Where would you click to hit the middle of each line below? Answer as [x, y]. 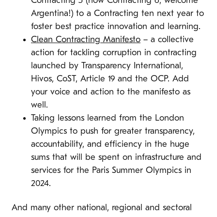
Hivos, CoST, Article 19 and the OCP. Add [110, 79]
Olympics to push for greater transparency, [113, 131]
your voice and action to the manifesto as [111, 92]
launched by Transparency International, [107, 66]
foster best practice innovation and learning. [116, 27]
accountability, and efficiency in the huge [110, 144]
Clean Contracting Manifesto [86, 40]
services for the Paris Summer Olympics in [111, 170]
